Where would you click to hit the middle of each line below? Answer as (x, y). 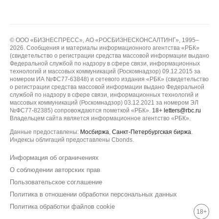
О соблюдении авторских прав (55, 170)
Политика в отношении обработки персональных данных (93, 194)
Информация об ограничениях (54, 158)
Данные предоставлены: (44, 132)
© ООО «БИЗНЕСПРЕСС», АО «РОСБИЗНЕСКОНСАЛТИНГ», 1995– (104, 40)
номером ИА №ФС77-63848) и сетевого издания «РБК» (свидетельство (109, 79)
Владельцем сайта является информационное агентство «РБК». (100, 118)
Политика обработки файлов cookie (62, 207)
